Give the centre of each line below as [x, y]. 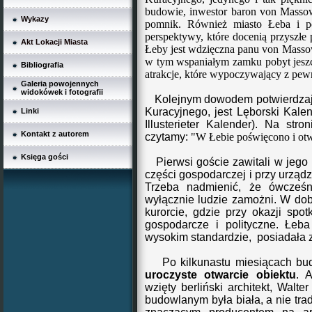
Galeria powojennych [60, 84]
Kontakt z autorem [55, 134]
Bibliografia [42, 65]
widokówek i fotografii [62, 92]
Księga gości [45, 157]
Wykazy [35, 19]
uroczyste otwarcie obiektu [220, 275]
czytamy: [168, 137]
